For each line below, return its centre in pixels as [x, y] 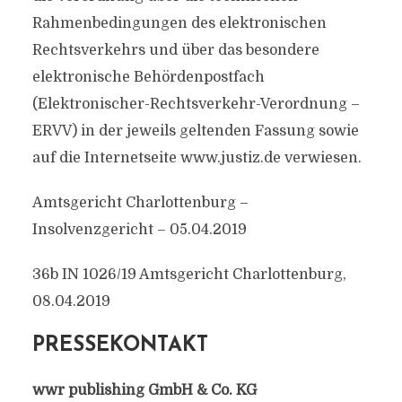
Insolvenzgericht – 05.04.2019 [139, 230]
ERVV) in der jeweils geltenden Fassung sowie [195, 131]
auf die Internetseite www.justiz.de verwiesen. [197, 158]
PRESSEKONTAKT [120, 346]
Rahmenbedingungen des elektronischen [179, 23]
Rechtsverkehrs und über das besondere [175, 50]
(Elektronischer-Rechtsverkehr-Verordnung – [196, 104]
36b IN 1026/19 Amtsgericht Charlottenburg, [189, 275]
